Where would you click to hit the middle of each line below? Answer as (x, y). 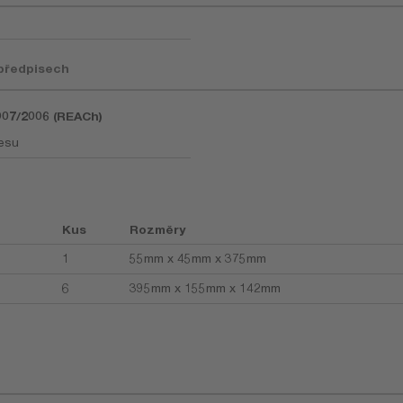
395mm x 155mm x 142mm (205, 287)
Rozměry (157, 229)
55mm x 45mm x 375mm (197, 258)
